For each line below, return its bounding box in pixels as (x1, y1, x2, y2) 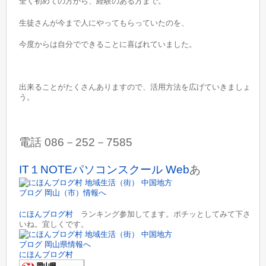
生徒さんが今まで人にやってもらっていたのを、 (19, 18, 189, 27)
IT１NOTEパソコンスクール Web (19, 163, 190, 176)
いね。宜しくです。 (19, 219, 89, 229)
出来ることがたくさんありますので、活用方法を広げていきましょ (19, 83, 251, 92)
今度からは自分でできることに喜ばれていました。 (19, 39, 197, 49)
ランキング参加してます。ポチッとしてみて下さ (73, 209, 251, 218)
